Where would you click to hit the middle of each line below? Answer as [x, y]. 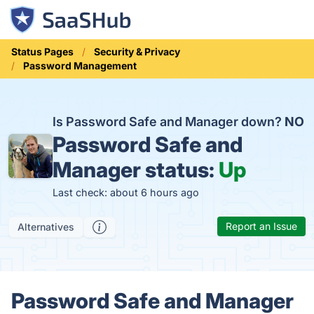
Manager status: [135, 170]
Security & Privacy [137, 52]
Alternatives [46, 227]
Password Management [80, 66]
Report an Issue [261, 226]
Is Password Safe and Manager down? [168, 122]
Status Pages [42, 52]
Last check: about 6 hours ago [125, 192]
